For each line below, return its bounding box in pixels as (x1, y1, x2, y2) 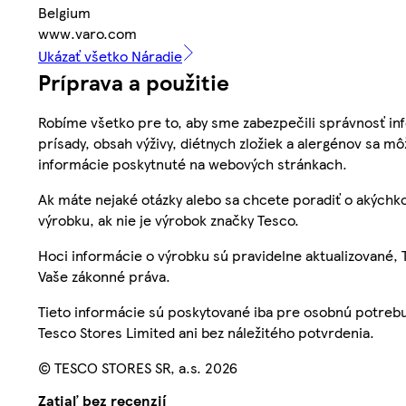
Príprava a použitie (38, 65, 229, 97)
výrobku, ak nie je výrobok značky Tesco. (38, 208, 299, 230)
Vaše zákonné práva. (38, 265, 170, 286)
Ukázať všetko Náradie (38, 44, 182, 66)
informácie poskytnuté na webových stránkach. (38, 152, 347, 174)
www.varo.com (38, 22, 137, 43)
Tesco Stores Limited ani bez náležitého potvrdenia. (38, 321, 374, 343)
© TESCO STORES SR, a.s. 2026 (38, 356, 237, 378)
